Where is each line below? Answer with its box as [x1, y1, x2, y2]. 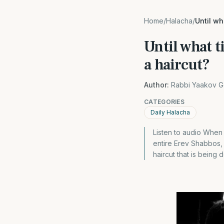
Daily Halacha [150, 108, 190, 116]
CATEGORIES [144, 98, 184, 105]
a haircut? [144, 55, 210, 74]
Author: [144, 80, 169, 89]
